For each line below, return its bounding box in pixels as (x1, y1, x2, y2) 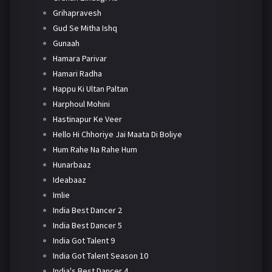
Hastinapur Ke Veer (52, 113, 122, 124)
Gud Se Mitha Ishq (52, 22, 117, 33)
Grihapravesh (52, 7, 101, 18)
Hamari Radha (52, 67, 102, 79)
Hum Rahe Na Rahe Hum (52, 143, 137, 155)
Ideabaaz (52, 174, 86, 185)
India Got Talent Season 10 (52, 250, 148, 261)
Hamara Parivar (52, 52, 107, 64)
